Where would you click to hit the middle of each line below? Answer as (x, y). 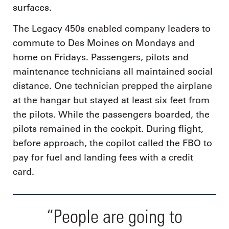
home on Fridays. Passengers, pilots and (101, 58)
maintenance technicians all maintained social (113, 72)
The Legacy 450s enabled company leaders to (112, 29)
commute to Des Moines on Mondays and (104, 43)
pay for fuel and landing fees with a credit (103, 158)
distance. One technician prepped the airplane (112, 86)
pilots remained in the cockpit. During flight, (108, 129)
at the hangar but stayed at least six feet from (111, 100)
